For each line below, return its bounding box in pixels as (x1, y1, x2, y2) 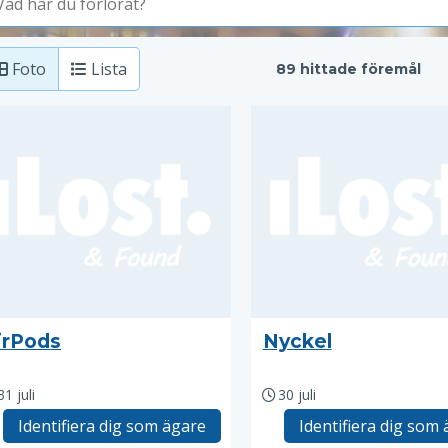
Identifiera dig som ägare (17, 415, 206, 437)
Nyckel (262, 330, 332, 353)
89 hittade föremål (276, 59, 421, 78)
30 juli (278, 385, 317, 404)
